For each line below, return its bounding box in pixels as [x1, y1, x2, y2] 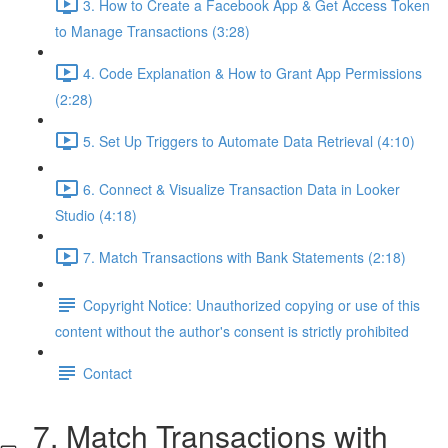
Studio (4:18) [55, 205, 137, 225]
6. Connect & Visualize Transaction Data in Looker [83, 178, 400, 199]
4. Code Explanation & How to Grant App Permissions [83, 62, 422, 83]
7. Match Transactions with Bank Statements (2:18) [83, 246, 406, 267]
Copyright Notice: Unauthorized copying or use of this [83, 294, 420, 315]
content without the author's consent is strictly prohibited [55, 321, 409, 341]
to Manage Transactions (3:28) [55, 21, 250, 41]
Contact [83, 362, 132, 383]
